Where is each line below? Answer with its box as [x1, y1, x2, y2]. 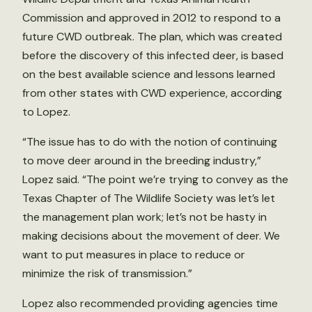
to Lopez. [22, 104, 70, 119]
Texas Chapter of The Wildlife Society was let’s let [22, 191, 275, 205]
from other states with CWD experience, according [22, 86, 282, 100]
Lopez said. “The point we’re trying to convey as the [22, 172, 288, 187]
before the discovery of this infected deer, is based [22, 48, 283, 63]
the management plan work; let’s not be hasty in [22, 210, 267, 224]
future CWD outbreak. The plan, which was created [22, 29, 282, 44]
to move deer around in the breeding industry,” [22, 153, 261, 168]
